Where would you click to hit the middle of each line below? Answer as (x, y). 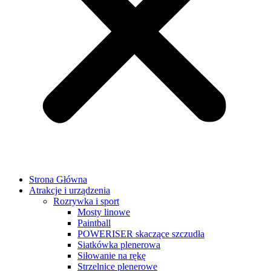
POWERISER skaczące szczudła (141, 234)
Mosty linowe (104, 212)
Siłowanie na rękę (112, 256)
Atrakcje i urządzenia (70, 190)
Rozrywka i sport (86, 201)
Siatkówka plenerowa (119, 245)
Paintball (94, 223)
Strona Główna (58, 179)
